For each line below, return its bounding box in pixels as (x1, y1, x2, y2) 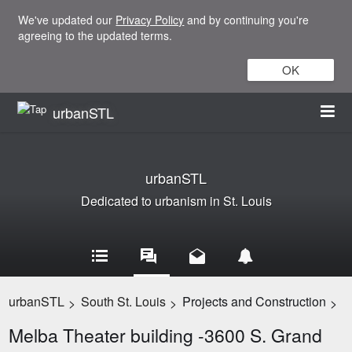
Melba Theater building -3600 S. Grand (9, 322, 323, 348)
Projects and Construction (182, 292, 327, 310)
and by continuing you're (184, 12, 310, 27)
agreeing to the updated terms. (18, 27, 173, 43)
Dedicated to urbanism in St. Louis (80, 192, 272, 210)
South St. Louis (81, 292, 167, 310)
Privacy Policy (115, 12, 185, 27)
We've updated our (18, 12, 116, 27)
